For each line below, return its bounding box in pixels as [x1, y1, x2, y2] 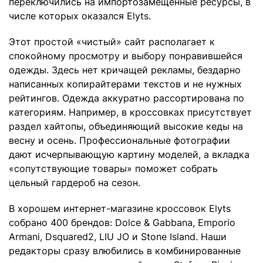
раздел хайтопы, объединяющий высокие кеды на [9, 120, 243, 132]
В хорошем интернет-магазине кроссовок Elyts [9, 202, 231, 214]
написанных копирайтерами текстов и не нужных [9, 77, 242, 90]
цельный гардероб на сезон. [9, 176, 140, 188]
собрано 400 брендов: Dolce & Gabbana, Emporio [9, 216, 235, 228]
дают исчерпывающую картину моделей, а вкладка [9, 148, 249, 160]
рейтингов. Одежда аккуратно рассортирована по [9, 92, 244, 104]
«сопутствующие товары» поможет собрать [9, 162, 218, 174]
